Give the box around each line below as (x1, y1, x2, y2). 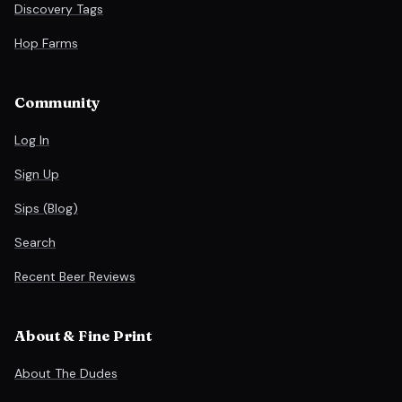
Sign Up (14, 166, 59, 182)
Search (14, 234, 56, 250)
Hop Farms (14, 35, 78, 51)
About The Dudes (14, 365, 118, 381)
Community (14, 93, 100, 111)
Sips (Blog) (14, 200, 78, 216)
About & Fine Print (14, 327, 153, 345)
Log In (14, 132, 49, 148)
